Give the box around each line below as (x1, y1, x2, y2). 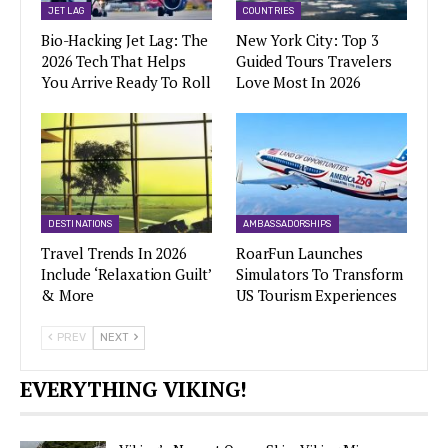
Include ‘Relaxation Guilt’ (41, 263, 212, 284)
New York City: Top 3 (236, 29, 379, 50)
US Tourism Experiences (236, 284, 397, 305)
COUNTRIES (243, 5, 294, 16)
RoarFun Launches (236, 242, 363, 263)
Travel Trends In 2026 (41, 242, 187, 263)
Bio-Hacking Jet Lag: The (41, 29, 208, 50)
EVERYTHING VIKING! (20, 374, 247, 403)
